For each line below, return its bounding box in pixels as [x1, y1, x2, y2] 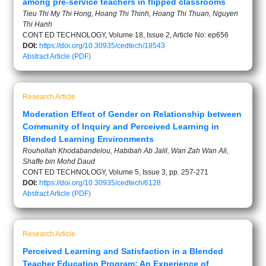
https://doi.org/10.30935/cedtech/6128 [39, 179, 161, 187]
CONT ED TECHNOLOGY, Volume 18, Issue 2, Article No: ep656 [23, 31, 229, 39]
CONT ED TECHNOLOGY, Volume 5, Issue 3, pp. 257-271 [23, 168, 208, 176]
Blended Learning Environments [23, 134, 154, 144]
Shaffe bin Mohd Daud [23, 157, 95, 166]
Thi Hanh [23, 20, 52, 28]
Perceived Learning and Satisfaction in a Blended [23, 246, 223, 256]
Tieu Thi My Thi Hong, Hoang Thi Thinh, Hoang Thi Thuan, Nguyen [23, 9, 238, 18]
